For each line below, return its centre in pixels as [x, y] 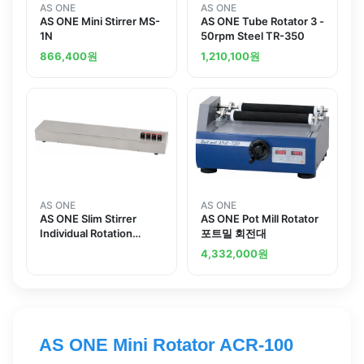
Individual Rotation [86, 234]
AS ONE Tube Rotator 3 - [262, 22]
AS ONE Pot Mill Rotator [260, 219]
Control [59, 248]
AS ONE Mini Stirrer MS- [100, 22]
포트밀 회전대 [234, 234]
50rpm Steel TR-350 [253, 36]
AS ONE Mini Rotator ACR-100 [166, 345]
